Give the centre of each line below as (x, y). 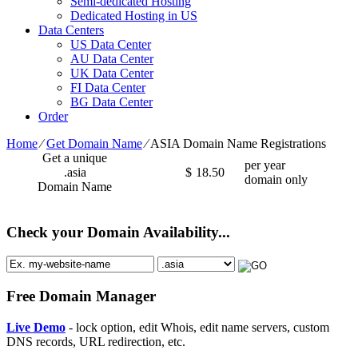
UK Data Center (112, 73)
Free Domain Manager (81, 296)
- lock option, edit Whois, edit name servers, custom (197, 327)
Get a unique (75, 158)
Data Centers (71, 30)
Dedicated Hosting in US (134, 16)
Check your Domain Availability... (118, 232)
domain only (276, 179)
